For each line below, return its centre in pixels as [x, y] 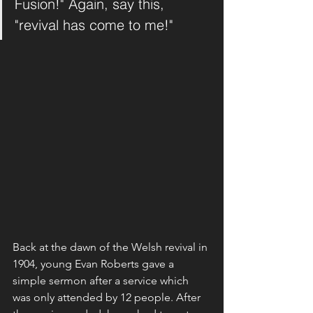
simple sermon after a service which [102, 281]
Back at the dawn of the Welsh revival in [111, 247]
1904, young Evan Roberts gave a [95, 264]
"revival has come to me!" [96, 25]
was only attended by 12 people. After [108, 298]
